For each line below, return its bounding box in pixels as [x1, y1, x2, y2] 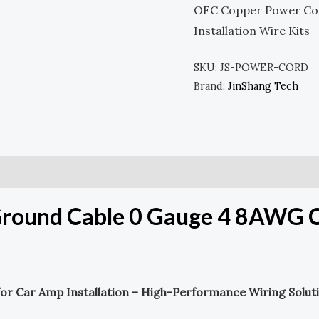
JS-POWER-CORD [220, 61, 308, 74]
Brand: [194, 79, 228, 93]
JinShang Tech [228, 79, 298, 93]
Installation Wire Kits [194, 23, 310, 38]
